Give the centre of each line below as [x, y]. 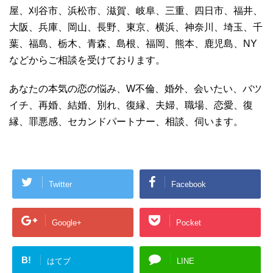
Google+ [67, 222]
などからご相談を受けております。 [87, 60]
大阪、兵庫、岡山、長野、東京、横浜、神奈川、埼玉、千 [136, 27]
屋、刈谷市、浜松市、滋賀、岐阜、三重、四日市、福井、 [136, 11]
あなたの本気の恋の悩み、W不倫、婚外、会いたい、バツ [136, 89]
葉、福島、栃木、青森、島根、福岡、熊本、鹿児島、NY [133, 44]
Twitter [60, 184]
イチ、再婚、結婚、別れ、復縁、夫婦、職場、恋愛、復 [131, 105]
